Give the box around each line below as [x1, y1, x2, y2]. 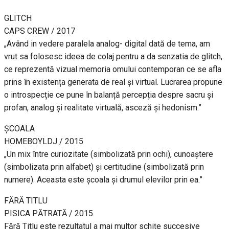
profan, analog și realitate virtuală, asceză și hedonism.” [4, 102, 201, 112]
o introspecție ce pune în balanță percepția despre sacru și [4, 89, 213, 100]
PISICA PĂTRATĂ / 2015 [4, 208, 93, 218]
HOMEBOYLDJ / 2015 [4, 136, 83, 146]
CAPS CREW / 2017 [4, 26, 75, 36]
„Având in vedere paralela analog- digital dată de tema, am [4, 38, 210, 49]
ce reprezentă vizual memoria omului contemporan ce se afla [4, 64, 221, 74]
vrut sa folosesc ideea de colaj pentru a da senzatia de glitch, [4, 51, 222, 61]
